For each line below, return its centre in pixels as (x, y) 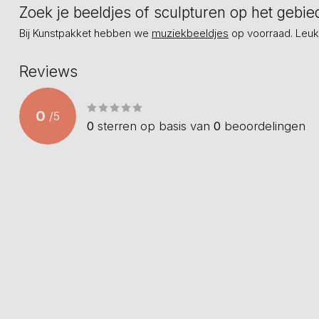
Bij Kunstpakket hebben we (85, 33)
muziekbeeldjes (190, 33)
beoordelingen (263, 126)
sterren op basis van (154, 126)
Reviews (48, 72)
